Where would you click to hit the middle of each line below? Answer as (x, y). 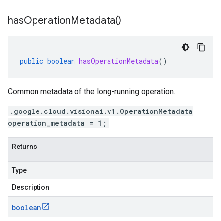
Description (31, 187)
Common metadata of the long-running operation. (92, 92)
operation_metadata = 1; (57, 123)
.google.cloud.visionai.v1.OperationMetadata (101, 111)
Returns (24, 147)
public (32, 61)
